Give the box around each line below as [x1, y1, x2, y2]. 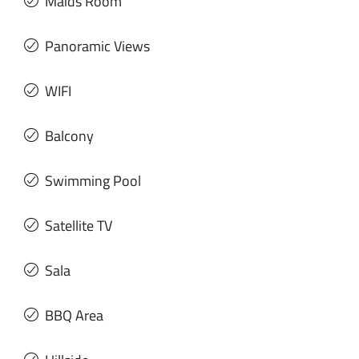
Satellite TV [45, 214, 112, 236]
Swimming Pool [45, 169, 141, 192]
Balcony [45, 124, 94, 147]
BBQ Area [45, 304, 103, 326]
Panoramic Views [45, 34, 150, 57]
